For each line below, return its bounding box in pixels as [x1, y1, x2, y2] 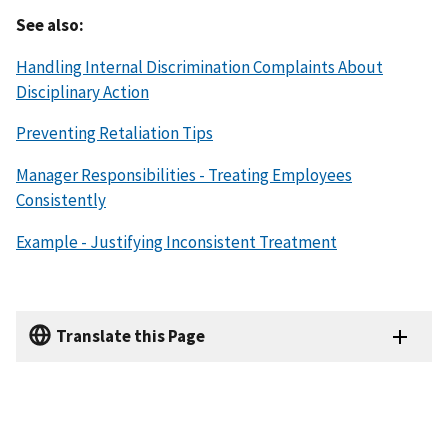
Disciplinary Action [16, 80, 149, 103]
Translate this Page [56, 325, 205, 348]
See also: [16, 13, 84, 36]
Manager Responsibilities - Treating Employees [16, 164, 352, 187]
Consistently [16, 189, 106, 212]
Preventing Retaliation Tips [16, 122, 213, 145]
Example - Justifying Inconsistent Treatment [16, 231, 337, 254]
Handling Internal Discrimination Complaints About [16, 55, 383, 78]
